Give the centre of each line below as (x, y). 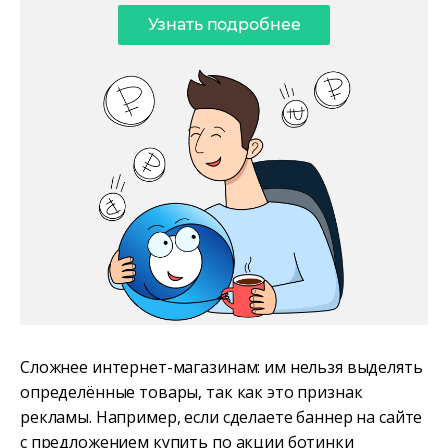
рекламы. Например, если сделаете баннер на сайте (221, 416)
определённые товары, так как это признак (191, 391)
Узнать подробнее (224, 24)
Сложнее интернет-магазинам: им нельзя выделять (221, 366)
